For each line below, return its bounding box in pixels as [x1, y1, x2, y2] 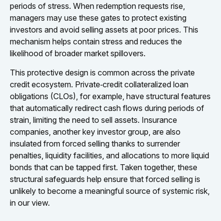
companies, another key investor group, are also [10, 126, 181, 137]
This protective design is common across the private [10, 67, 195, 77]
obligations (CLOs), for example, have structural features [10, 91, 211, 101]
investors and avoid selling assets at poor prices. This [10, 24, 198, 35]
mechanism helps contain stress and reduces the [10, 36, 182, 46]
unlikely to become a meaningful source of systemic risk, [10, 185, 210, 196]
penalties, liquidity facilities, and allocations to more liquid [10, 150, 209, 160]
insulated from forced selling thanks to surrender [10, 138, 180, 148]
